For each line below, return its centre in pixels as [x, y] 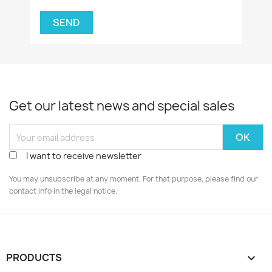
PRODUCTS [34, 257]
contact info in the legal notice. [63, 191]
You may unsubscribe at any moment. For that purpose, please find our [134, 179]
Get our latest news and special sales [122, 106]
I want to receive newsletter [84, 156]
